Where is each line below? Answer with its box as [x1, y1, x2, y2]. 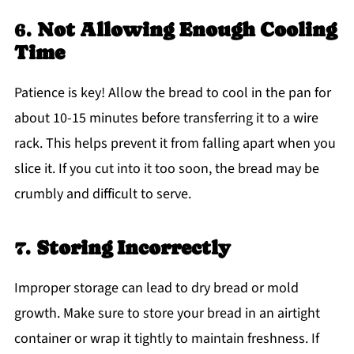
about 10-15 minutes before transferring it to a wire [13, 107, 318, 128]
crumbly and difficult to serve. [13, 183, 191, 204]
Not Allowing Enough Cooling [36, 17, 337, 41]
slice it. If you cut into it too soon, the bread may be [13, 158, 319, 179]
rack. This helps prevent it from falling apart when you [13, 133, 336, 153]
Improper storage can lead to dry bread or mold [13, 277, 299, 298]
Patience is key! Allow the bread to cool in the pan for [13, 82, 331, 103]
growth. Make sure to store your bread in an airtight [13, 303, 320, 323]
